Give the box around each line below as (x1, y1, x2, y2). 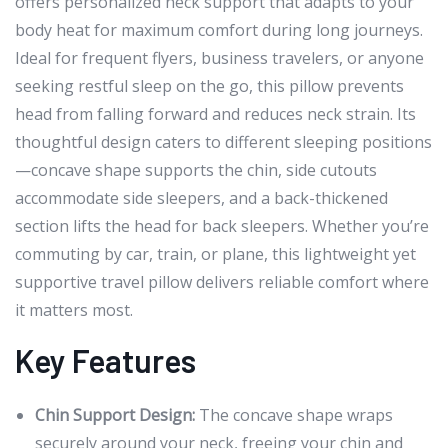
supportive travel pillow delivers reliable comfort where (15, 271, 429, 294)
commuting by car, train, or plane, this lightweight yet (15, 243, 416, 266)
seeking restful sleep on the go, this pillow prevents (15, 75, 404, 98)
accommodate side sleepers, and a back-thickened (15, 187, 388, 210)
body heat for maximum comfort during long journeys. (15, 19, 423, 42)
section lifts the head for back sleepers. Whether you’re (15, 215, 429, 238)
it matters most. (15, 299, 133, 322)
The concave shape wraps (195, 404, 393, 427)
